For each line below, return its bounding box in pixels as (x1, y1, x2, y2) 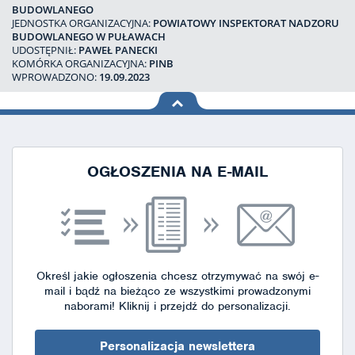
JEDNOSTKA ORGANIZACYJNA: (12, 16, 153, 30)
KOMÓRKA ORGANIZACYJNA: (12, 56, 149, 71)
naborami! (64, 299, 115, 313)
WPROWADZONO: (12, 70, 99, 84)
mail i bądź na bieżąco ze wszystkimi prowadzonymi (44, 284, 311, 298)
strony (147, 122, 179, 136)
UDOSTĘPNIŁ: (12, 43, 78, 57)
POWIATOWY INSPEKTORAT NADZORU (153, 16, 339, 30)
